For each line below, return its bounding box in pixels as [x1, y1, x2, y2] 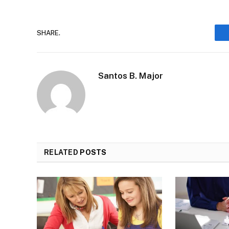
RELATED [44, 148, 80, 157]
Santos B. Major [98, 71, 163, 81]
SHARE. [37, 29, 60, 37]
